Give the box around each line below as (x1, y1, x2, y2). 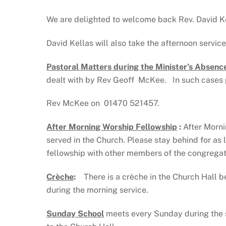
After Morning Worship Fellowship (46, 122, 177, 132)
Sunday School (46, 208, 104, 218)
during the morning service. (46, 185, 148, 195)
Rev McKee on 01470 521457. (46, 98, 159, 108)
